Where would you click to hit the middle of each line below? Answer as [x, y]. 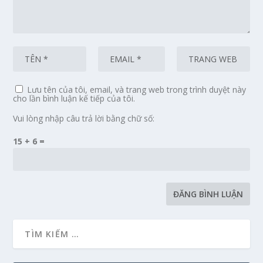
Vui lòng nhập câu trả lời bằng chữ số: [84, 118]
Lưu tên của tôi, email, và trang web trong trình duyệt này [137, 89]
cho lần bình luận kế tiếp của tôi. [74, 98]
